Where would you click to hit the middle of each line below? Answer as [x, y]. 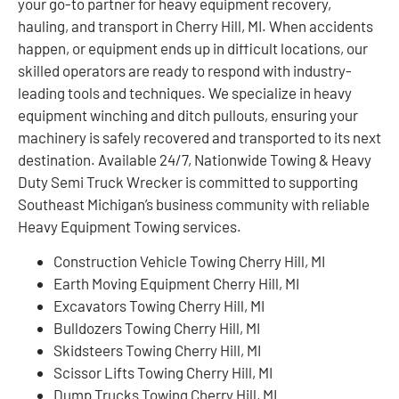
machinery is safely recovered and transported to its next [199, 137]
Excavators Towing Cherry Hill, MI [159, 306]
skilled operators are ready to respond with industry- [185, 70]
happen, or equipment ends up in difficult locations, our [193, 48]
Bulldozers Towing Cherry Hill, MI [157, 328]
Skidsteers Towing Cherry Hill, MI [157, 350]
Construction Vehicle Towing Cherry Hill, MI [189, 261]
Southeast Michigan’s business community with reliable [194, 204]
